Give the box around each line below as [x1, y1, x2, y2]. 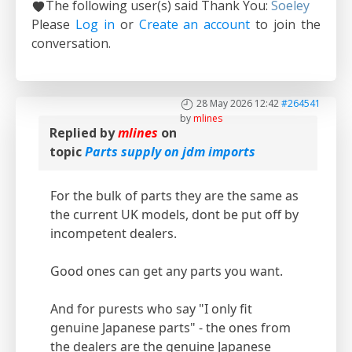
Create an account [138, 16, 251, 34]
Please [31, 16, 75, 34]
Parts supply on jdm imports [85, 143, 255, 161]
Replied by [49, 124, 118, 142]
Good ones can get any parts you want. [50, 262, 283, 280]
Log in [75, 16, 115, 34]
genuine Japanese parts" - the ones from [50, 319, 291, 337]
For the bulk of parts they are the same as [50, 187, 299, 205]
